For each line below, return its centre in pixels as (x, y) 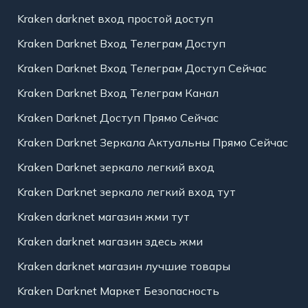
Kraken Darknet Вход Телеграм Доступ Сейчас (142, 68)
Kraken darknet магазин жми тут (103, 217)
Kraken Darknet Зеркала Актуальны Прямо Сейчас (152, 143)
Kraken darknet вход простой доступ (115, 19)
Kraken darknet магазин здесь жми (110, 242)
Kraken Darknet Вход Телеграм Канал (118, 93)
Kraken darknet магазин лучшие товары (123, 266)
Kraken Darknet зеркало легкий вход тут (126, 192)
